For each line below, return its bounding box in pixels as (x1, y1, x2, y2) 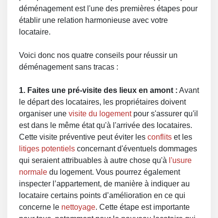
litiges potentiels (19, 145, 75, 153)
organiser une (19, 109, 69, 118)
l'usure (169, 156, 192, 164)
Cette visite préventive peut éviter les (19, 133, 147, 141)
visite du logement (69, 109, 131, 118)
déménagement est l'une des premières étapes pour (19, 4, 198, 13)
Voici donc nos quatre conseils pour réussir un (19, 51, 178, 59)
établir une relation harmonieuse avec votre (19, 16, 168, 24)
